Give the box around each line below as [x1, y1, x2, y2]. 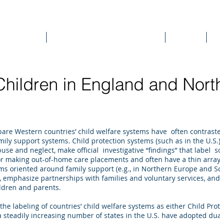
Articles [173, 33, 199, 41]
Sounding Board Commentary [54, 33, 158, 41]
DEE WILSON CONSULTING [11, 8, 204, 25]
